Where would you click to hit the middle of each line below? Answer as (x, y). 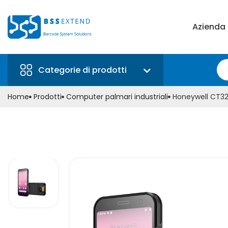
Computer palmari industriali (117, 97)
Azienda (209, 26)
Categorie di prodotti (82, 70)
